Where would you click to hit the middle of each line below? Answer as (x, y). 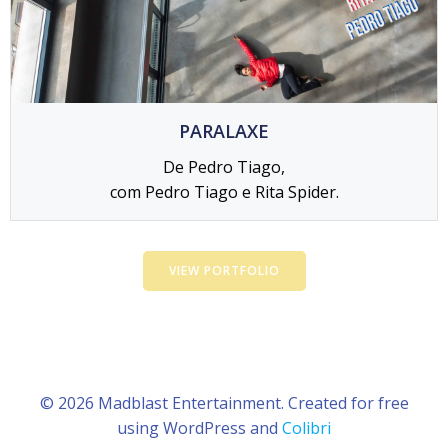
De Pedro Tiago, (224, 166)
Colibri (306, 427)
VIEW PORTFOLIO (224, 270)
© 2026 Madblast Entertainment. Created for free (224, 402)
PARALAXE (224, 130)
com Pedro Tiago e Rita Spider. (224, 191)
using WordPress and (199, 427)
